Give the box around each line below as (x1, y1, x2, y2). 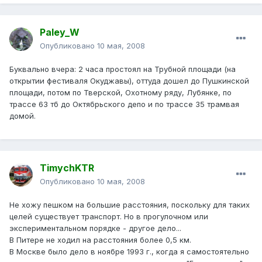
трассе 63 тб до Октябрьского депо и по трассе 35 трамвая (9, 99, 239, 109)
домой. (9, 111, 36, 121)
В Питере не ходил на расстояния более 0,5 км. (9, 235, 191, 245)
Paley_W (40, 26, 80, 39)
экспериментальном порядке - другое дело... (9, 223, 181, 233)
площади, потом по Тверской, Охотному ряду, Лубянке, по (9, 88, 232, 98)
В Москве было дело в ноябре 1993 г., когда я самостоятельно (9, 247, 249, 257)
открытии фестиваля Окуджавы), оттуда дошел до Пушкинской (9, 76, 249, 86)
